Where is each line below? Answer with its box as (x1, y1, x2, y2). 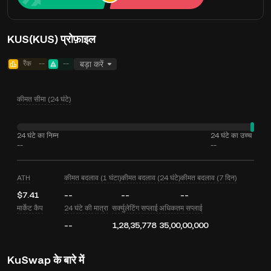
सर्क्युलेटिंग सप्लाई (111, 204, 158, 212)
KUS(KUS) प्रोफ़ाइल (7, 33, 96, 45)
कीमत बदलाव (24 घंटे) (121, 174, 181, 182)
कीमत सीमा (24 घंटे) (17, 95, 71, 103)
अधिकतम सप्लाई (159, 204, 203, 212)
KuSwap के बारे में (7, 253, 84, 266)
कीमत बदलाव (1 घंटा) (64, 174, 122, 182)
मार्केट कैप (17, 204, 43, 212)
